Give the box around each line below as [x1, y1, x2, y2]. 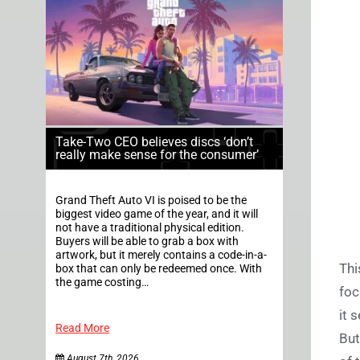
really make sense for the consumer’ [55, 147, 259, 163]
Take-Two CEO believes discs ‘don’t [55, 134, 253, 150]
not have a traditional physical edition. [55, 221, 244, 235]
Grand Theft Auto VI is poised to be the [55, 194, 247, 208]
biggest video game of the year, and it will [55, 207, 258, 222]
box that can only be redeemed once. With [55, 262, 262, 276]
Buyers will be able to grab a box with [55, 235, 239, 249]
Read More [55, 321, 109, 336]
